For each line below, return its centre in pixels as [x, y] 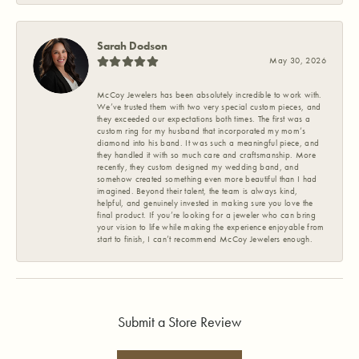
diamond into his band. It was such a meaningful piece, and [208, 143]
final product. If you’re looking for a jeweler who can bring [206, 216]
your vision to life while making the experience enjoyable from [211, 228]
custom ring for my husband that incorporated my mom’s [202, 131]
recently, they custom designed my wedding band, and [198, 167]
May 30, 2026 [298, 61]
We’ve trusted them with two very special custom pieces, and [209, 107]
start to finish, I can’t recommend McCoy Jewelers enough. [205, 240]
